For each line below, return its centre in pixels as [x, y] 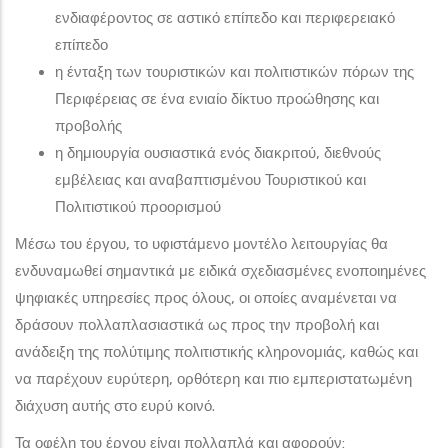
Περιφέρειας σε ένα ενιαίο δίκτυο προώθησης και [217, 98]
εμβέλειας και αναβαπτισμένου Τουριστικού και [210, 179]
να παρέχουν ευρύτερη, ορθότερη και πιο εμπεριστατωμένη [213, 378]
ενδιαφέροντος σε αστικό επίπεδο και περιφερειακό [225, 17]
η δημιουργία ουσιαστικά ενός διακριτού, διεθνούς [218, 152]
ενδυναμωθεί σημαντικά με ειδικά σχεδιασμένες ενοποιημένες [220, 270]
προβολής [88, 125]
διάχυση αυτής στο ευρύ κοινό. [115, 405]
